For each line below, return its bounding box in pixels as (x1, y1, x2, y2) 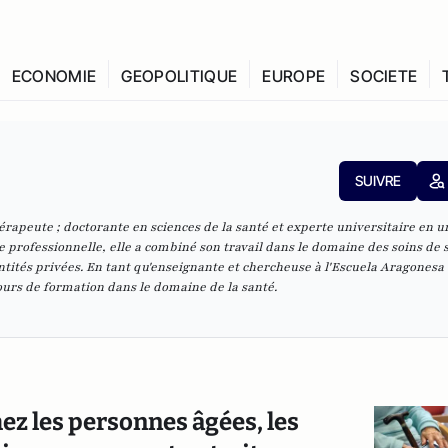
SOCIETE (350, 66, 418, 86)
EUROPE (262, 66, 326, 86)
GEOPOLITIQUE (121, 66, 238, 86)
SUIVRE (354, 172, 401, 189)
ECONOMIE (11, 66, 97, 86)
